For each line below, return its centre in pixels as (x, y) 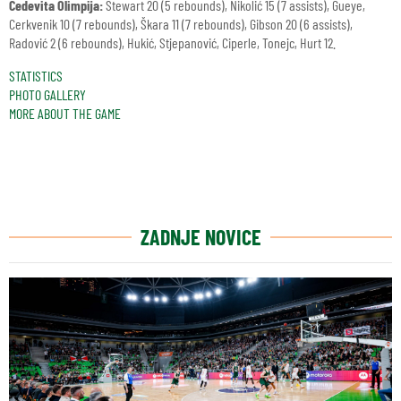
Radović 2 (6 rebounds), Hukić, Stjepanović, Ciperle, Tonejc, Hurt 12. (172, 43)
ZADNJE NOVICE (200, 237)
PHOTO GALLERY (47, 94)
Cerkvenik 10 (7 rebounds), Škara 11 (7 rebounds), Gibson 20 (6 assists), (181, 24)
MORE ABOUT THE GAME (65, 113)
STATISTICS (36, 76)
